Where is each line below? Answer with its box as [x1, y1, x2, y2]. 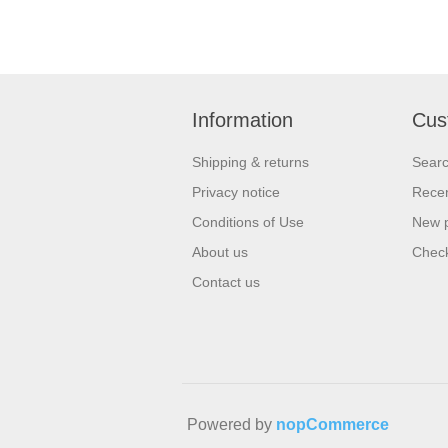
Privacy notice [192, 184, 280, 201]
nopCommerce [276, 415, 389, 433]
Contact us [192, 274, 260, 291]
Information [192, 109, 293, 132]
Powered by [187, 415, 276, 433]
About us [192, 244, 248, 261]
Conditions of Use [192, 214, 304, 231]
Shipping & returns [192, 154, 309, 171]
